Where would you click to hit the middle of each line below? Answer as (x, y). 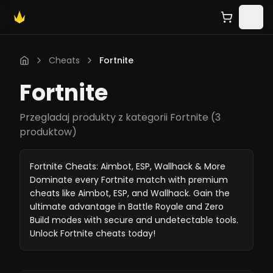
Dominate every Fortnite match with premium (129, 180)
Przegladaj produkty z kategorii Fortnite (114, 117)
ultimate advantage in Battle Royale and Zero (127, 207)
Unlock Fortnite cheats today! (93, 233)
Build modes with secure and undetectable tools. (134, 220)
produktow (46, 132)
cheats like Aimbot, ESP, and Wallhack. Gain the (130, 193)
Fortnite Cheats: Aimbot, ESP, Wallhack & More (128, 166)
